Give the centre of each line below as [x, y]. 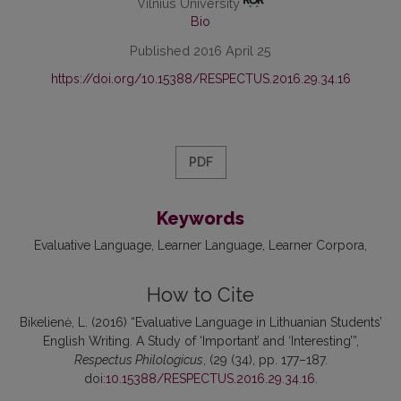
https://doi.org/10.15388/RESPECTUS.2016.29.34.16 [200, 79]
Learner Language [210, 246]
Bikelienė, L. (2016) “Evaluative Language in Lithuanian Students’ [200, 323]
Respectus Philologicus [138, 360]
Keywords [200, 219]
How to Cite [200, 295]
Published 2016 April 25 [200, 51]
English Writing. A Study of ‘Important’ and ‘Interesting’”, [200, 341]
